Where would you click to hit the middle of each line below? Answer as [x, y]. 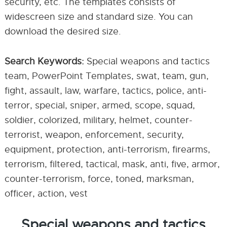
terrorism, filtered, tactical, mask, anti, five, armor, [112, 164]
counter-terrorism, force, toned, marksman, [99, 179]
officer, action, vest [46, 194]
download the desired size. [63, 31]
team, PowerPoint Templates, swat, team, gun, [106, 76]
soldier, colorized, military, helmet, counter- [98, 120]
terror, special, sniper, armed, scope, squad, [100, 105]
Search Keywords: [44, 61]
